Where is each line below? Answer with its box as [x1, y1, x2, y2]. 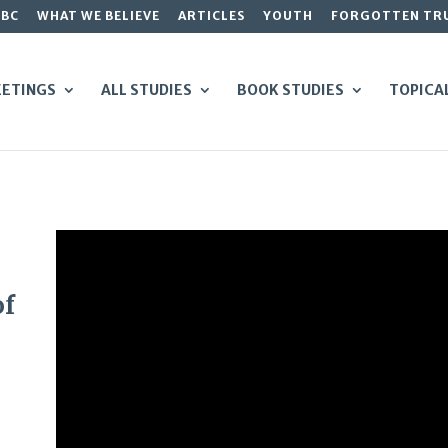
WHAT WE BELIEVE [36, 8, 160, 23]
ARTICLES [177, 8, 245, 23]
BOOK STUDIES [237, 80, 345, 99]
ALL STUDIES [101, 80, 193, 99]
